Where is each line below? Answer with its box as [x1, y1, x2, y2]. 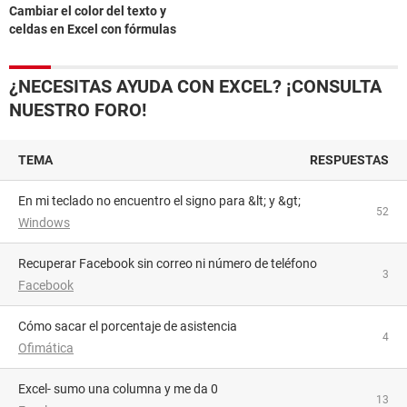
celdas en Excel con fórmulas [9, 22, 176, 36]
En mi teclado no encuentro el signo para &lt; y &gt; [25, 194, 301, 208]
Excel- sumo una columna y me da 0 [25, 382, 218, 396]
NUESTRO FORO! [9, 99, 146, 121]
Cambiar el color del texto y [9, 4, 166, 18]
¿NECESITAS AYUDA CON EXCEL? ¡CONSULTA [9, 75, 382, 97]
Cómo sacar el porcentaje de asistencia [26, 319, 237, 333]
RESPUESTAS [310, 153, 389, 167]
